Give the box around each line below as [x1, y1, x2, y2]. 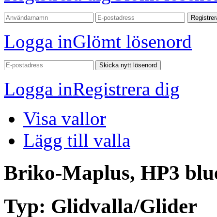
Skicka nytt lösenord [99, 62, 157, 69]
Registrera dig [73, 78, 180, 99]
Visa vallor [23, 108, 106, 129]
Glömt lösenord [73, 31, 192, 52]
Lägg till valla [23, 130, 130, 151]
